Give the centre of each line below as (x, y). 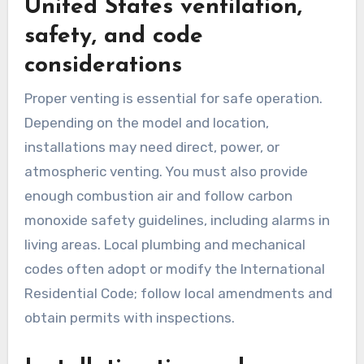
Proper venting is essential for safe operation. (173, 98)
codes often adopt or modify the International (174, 269)
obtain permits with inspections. (129, 317)
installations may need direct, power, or (152, 147)
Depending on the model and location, (146, 122)
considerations (103, 66)
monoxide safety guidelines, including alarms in (177, 220)
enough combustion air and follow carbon (158, 195)
